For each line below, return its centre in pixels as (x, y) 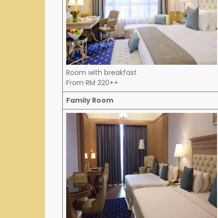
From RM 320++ (92, 83)
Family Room (90, 100)
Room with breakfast (101, 73)
